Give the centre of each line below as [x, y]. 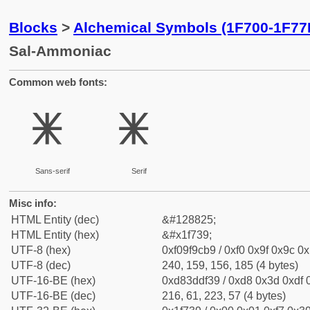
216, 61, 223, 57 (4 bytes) [224, 296]
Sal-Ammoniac [60, 51]
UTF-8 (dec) [41, 265]
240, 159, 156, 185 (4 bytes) [230, 265]
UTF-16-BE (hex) [53, 281]
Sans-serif [52, 171]
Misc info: [33, 203]
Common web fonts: [58, 82]
